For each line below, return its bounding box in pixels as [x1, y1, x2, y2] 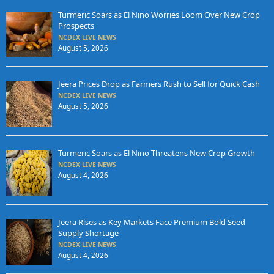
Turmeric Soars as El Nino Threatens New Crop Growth [57, 147, 255, 159]
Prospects [57, 20, 94, 32]
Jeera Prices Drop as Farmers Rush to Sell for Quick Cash [57, 78, 260, 90]
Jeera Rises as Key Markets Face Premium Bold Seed [57, 217, 245, 228]
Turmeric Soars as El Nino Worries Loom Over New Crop [57, 9, 260, 21]
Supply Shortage [57, 228, 119, 239]
